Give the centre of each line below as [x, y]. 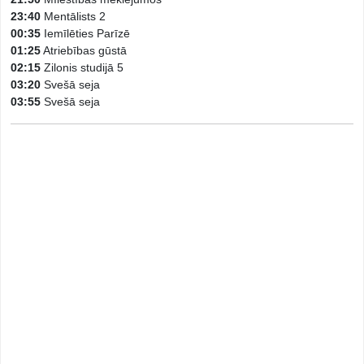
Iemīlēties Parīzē [85, 33]
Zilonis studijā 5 [82, 67]
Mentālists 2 [73, 16]
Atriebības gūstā [84, 50]
